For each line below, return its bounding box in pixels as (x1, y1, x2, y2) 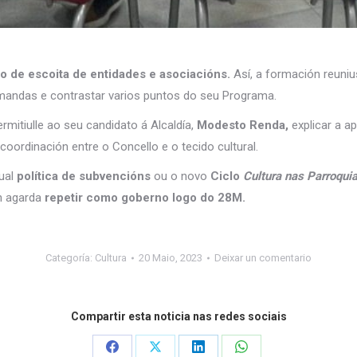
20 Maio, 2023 (139, 252, 202, 264)
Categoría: (45, 252, 95, 264)
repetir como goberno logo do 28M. (41, 190, 245, 205)
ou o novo (151, 169, 210, 183)
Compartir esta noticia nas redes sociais (70, 310, 287, 323)
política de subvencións (14, 169, 151, 183)
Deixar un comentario (214, 252, 312, 264)
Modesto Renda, (194, 118, 288, 132)
